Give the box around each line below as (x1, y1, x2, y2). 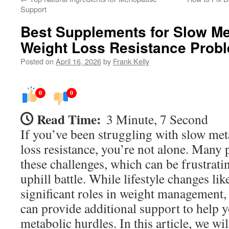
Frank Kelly (113, 56, 149, 66)
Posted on (20, 56, 54, 66)
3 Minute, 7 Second (106, 110, 208, 128)
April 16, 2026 (56, 56, 101, 66)
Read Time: (37, 109, 101, 129)
